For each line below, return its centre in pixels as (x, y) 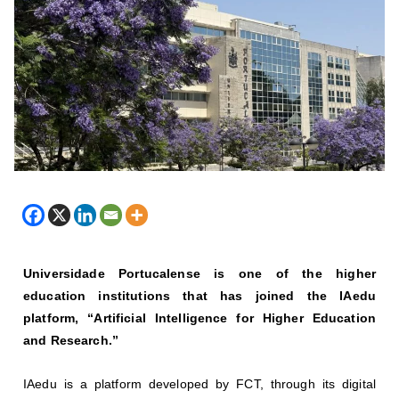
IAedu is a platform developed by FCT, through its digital (199, 383)
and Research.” (71, 340)
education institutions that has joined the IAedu (199, 295)
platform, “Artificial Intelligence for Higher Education (199, 318)
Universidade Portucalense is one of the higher (199, 273)
